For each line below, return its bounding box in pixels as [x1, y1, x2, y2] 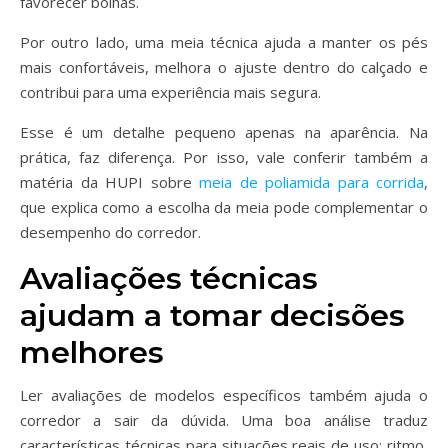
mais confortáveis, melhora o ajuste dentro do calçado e [20, 57, 428, 77]
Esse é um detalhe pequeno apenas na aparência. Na [20, 122, 428, 142]
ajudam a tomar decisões [20, 297, 405, 334]
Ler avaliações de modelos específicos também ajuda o [20, 385, 428, 405]
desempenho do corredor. [20, 222, 201, 242]
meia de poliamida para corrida [199, 172, 424, 192]
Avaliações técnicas [20, 260, 318, 297]
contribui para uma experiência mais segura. [20, 82, 321, 102]
